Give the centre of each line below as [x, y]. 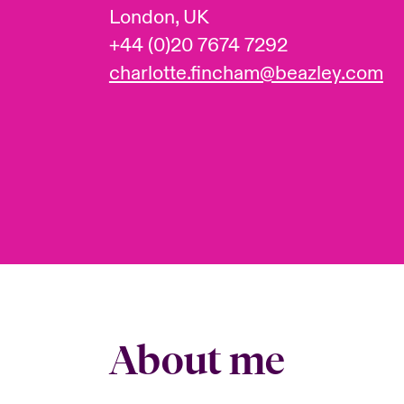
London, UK [159, 18]
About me [197, 360]
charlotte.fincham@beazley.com [246, 73]
